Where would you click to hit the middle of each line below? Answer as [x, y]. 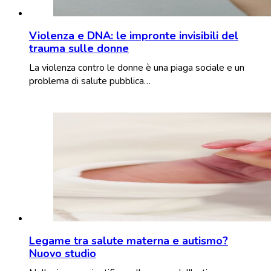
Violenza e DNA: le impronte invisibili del [134, 35]
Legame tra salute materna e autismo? [129, 240]
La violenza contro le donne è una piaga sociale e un [137, 67]
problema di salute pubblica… [90, 81]
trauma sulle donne [79, 48]
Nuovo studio [63, 253]
